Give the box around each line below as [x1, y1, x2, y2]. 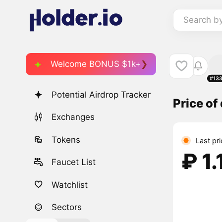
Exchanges [52, 112, 95, 122]
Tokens [52, 134, 81, 145]
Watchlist [52, 179, 88, 190]
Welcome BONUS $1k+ [51, 58, 141, 69]
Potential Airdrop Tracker [52, 90, 151, 100]
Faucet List [52, 157, 96, 167]
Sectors [52, 202, 82, 212]
